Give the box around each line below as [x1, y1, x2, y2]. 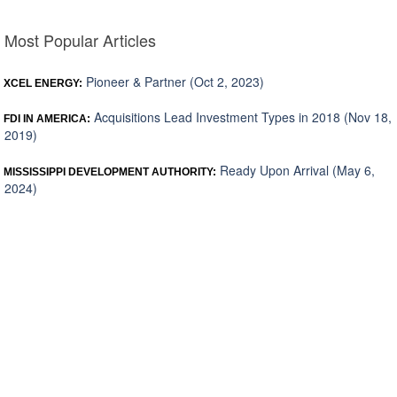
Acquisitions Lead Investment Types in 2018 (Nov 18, [90, 108, 392, 127]
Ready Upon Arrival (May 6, [216, 161, 375, 180]
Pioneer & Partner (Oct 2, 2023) [82, 73, 264, 91]
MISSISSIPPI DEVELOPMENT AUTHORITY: [4, 166, 216, 179]
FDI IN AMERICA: [4, 113, 90, 126]
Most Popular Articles [4, 28, 156, 52]
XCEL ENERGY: [4, 77, 82, 90]
